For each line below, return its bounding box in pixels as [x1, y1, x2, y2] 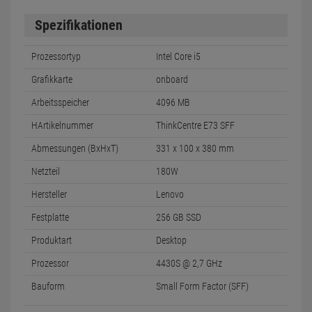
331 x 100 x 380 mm [156, 143, 234, 154]
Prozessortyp [31, 51, 81, 62]
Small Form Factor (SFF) [156, 281, 249, 292]
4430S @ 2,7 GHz [156, 258, 222, 269]
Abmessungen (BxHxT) [31, 143, 118, 154]
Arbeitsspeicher [31, 97, 89, 108]
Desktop [156, 235, 187, 246]
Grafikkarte [31, 74, 72, 85]
